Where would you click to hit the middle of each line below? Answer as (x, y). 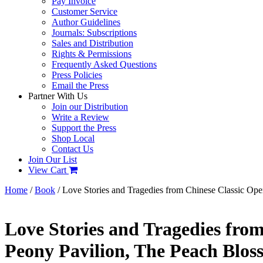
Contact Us (73, 149)
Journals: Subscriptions (94, 32)
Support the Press (84, 127)
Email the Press (80, 85)
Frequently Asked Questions (104, 64)
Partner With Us (58, 96)
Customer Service (85, 11)
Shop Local (73, 138)
